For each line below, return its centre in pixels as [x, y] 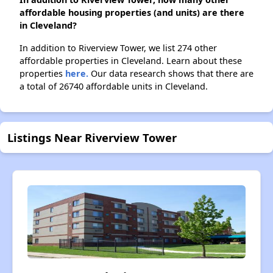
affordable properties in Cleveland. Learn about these [131, 61]
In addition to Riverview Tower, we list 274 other [118, 48]
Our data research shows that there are [171, 74]
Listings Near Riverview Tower [92, 138]
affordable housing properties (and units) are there [132, 13]
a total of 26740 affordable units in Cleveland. [114, 87]
